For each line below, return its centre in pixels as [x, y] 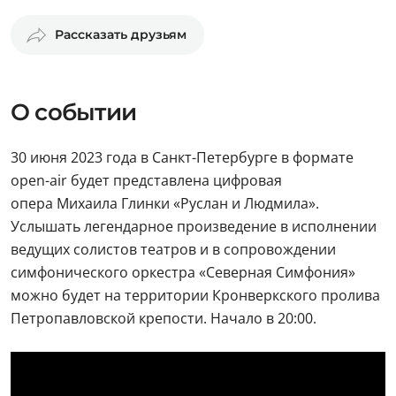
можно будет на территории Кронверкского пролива [195, 295]
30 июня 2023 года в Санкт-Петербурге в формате [182, 157]
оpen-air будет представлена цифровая [146, 180]
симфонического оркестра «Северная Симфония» [183, 272]
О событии [73, 112]
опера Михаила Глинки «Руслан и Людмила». [165, 203]
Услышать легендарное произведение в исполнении [194, 226]
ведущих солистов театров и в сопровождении [173, 249]
